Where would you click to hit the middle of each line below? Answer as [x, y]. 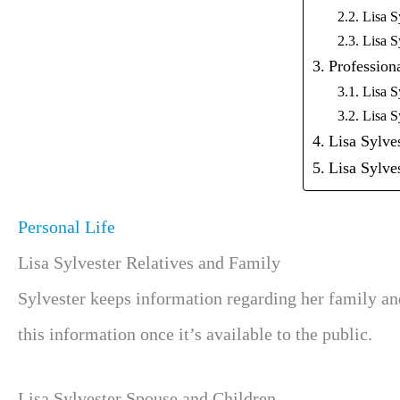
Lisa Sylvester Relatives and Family [149, 262]
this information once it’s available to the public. [195, 334]
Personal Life [67, 227]
